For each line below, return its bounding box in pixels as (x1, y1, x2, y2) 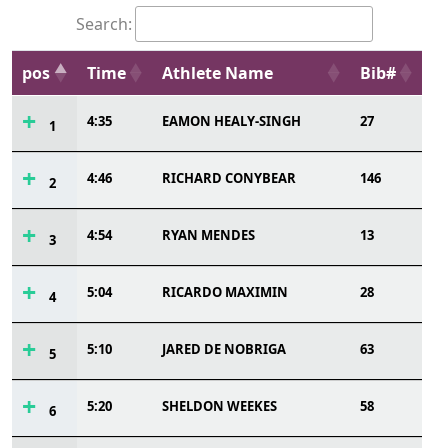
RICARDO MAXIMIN (162, 283, 288, 301)
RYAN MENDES (162, 226, 255, 244)
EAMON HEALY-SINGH (162, 112, 301, 130)
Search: (75, 13, 132, 35)
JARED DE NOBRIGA (162, 340, 286, 358)
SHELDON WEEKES (162, 397, 277, 415)
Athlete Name (162, 62, 273, 84)
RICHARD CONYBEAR (162, 169, 296, 187)
